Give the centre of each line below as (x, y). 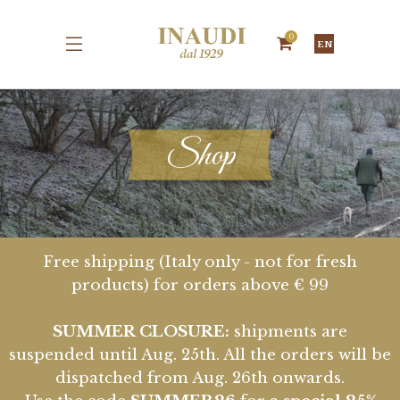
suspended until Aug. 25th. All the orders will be (200, 355)
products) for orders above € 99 (200, 286)
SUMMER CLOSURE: (141, 332)
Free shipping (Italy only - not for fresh (200, 262)
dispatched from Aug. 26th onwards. (200, 379)
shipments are (288, 332)
